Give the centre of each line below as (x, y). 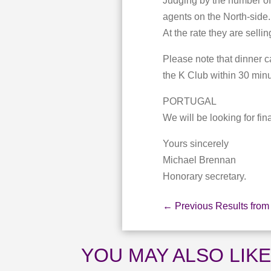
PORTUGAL (189, 102)
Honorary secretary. (204, 177)
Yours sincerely (195, 144)
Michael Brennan (199, 160)
